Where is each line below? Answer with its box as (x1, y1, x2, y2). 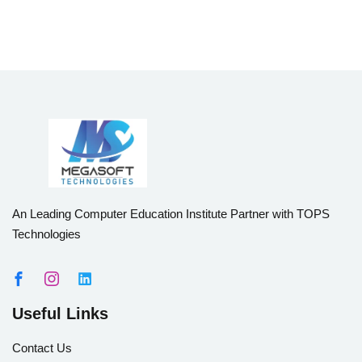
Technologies (12, 226, 81, 241)
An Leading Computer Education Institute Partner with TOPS (12, 206, 330, 221)
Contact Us (12, 340, 72, 355)
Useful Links (12, 304, 108, 322)
